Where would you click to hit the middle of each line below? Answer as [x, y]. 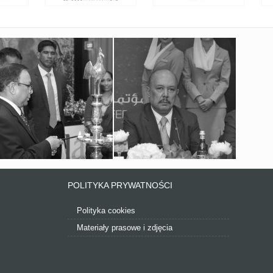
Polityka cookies [106, 211]
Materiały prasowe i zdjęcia [125, 228]
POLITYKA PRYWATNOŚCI [120, 185]
